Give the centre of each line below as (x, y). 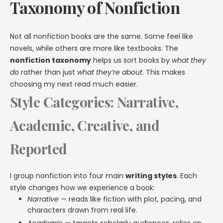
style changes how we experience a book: (82, 187)
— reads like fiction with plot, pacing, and (130, 199)
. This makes (164, 72)
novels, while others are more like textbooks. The (94, 49)
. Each (187, 175)
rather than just (48, 72)
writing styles (151, 175)
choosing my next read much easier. (74, 84)
